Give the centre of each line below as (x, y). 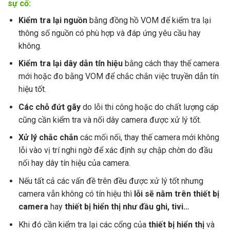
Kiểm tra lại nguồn (53, 20)
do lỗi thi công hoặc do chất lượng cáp (149, 107)
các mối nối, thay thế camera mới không (148, 138)
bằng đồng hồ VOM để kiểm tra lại (149, 20)
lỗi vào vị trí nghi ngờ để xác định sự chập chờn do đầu (115, 150)
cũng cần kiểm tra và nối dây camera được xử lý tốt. (110, 120)
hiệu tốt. (32, 89)
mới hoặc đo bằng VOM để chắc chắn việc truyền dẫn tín (118, 76)
